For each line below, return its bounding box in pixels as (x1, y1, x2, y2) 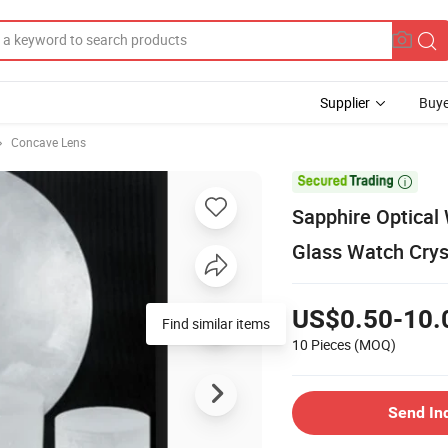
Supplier (320, 93, 370, 112)
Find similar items (162, 313, 270, 333)
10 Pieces (292, 334, 351, 354)
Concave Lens (11, 134, 86, 150)
